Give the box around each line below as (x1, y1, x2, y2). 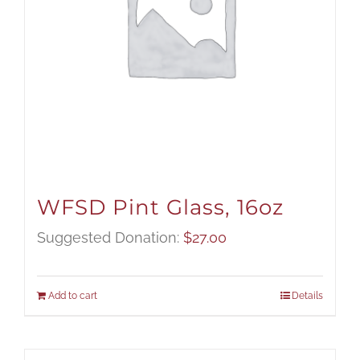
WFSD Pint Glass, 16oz (37, 194, 284, 221)
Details (292, 290, 323, 302)
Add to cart (48, 290, 97, 302)
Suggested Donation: (37, 229, 183, 247)
